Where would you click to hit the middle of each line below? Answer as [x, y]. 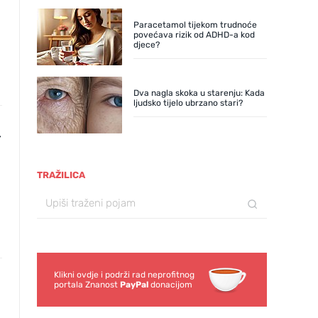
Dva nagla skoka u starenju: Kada [199, 93]
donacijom [170, 285]
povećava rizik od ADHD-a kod [194, 35]
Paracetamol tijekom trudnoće [195, 25]
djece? [147, 45]
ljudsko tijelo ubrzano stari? [188, 103]
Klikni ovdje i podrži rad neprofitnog [124, 275]
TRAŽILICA [61, 175]
